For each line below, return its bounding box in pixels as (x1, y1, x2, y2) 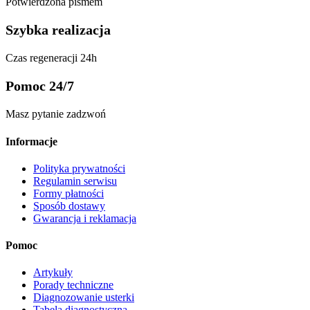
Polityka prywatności (33, 162, 125, 174)
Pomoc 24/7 (6, 78, 74, 94)
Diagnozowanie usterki (33, 291, 134, 304)
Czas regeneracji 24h (6, 52, 97, 64)
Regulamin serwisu (33, 174, 117, 187)
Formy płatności (33, 187, 104, 199)
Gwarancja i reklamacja (33, 212, 136, 224)
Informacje (6, 135, 57, 147)
